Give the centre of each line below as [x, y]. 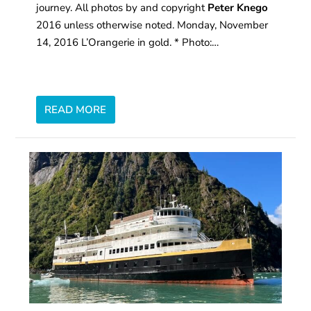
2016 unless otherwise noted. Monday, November [152, 25]
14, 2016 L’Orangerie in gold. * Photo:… [128, 43]
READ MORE [76, 110]
